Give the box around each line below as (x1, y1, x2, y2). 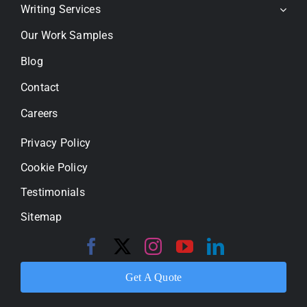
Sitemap (20, 210, 62, 224)
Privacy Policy (20, 136, 91, 150)
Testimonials (20, 186, 85, 199)
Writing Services (20, 3, 101, 16)
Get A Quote (125, 271, 182, 284)
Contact (20, 81, 60, 95)
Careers (20, 107, 58, 121)
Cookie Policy (20, 161, 88, 175)
